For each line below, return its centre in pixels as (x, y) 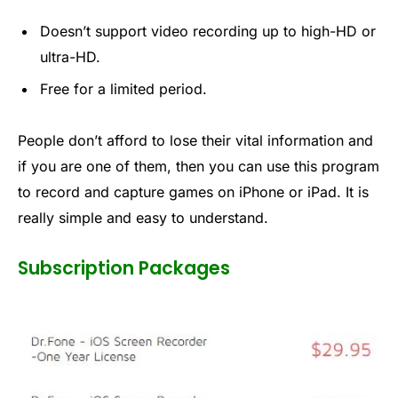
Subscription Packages (124, 268)
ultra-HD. (70, 56)
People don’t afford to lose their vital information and (195, 140)
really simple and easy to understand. (143, 217)
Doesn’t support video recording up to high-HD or (208, 31)
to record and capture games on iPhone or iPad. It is (193, 191)
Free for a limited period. (123, 88)
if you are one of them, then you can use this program (199, 166)
